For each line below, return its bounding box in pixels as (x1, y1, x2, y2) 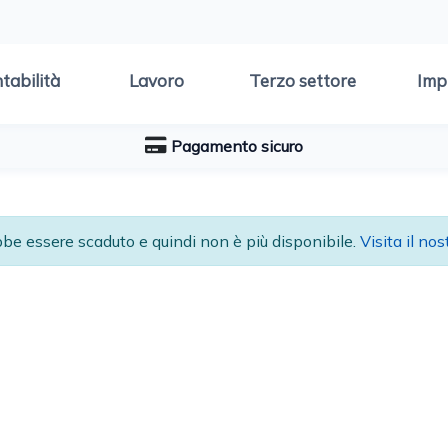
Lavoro (128, 70, 184, 91)
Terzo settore (249, 70, 356, 91)
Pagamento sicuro (171, 135, 303, 156)
